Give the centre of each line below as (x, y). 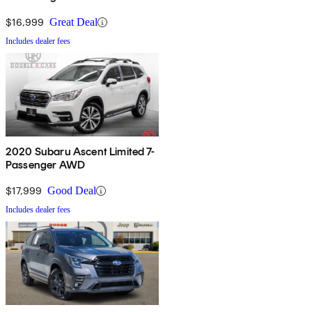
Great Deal (73, 22)
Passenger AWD (46, 165)
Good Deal (72, 191)
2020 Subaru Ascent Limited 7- (80, 152)
